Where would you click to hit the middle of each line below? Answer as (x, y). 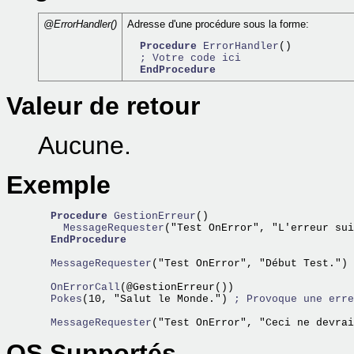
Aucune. (85, 145)
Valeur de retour (103, 106)
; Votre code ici (190, 58)
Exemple (58, 185)
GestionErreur (155, 216)
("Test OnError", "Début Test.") (250, 264)
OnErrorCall (79, 287)
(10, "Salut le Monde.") (158, 299)
